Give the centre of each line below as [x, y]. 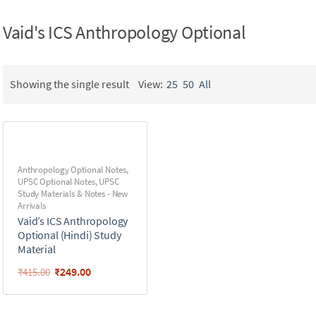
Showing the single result [69, 84]
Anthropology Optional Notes [72, 169]
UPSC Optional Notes [56, 181]
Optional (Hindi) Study [69, 235]
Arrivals [32, 205]
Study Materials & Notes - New [73, 193]
